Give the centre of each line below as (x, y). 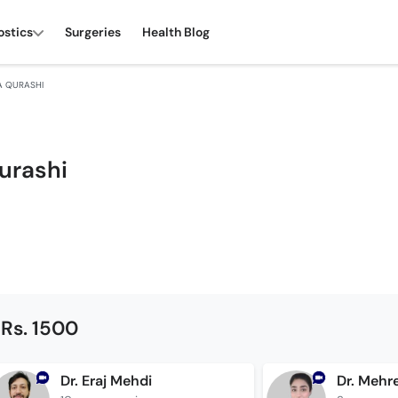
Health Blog (176, 32)
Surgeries (93, 32)
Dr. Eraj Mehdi (106, 381)
